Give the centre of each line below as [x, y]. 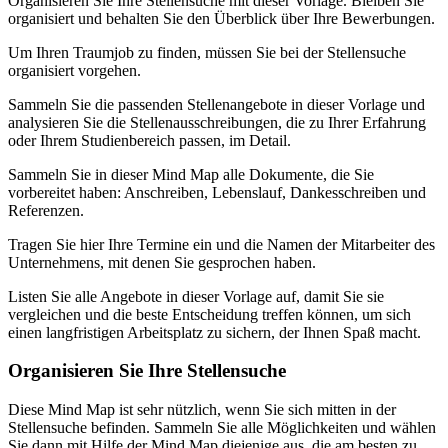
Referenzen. [46, 210]
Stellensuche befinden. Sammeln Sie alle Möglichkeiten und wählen [222, 428]
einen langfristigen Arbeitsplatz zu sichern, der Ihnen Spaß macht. [214, 332]
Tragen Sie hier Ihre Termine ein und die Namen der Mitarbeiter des [221, 244]
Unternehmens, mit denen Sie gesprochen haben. [162, 262]
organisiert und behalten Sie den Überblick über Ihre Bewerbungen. [221, 18]
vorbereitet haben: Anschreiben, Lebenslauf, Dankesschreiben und [217, 192]
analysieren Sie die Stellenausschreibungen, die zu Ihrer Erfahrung [217, 122]
